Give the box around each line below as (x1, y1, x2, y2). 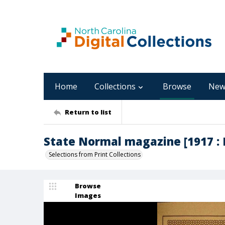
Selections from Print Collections (49, 150, 141, 159)
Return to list (65, 107, 111, 117)
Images (75, 191, 101, 200)
